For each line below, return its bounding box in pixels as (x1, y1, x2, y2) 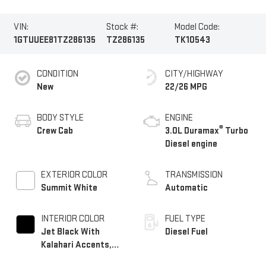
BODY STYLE (36, 112, 84, 124)
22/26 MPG (165, 81, 207, 93)
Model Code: (175, 21, 220, 33)
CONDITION (36, 68, 78, 80)
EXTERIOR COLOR (40, 169, 107, 181)
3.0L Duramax (165, 125, 219, 137)
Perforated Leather (40, 252, 119, 264)
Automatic (165, 182, 208, 194)
